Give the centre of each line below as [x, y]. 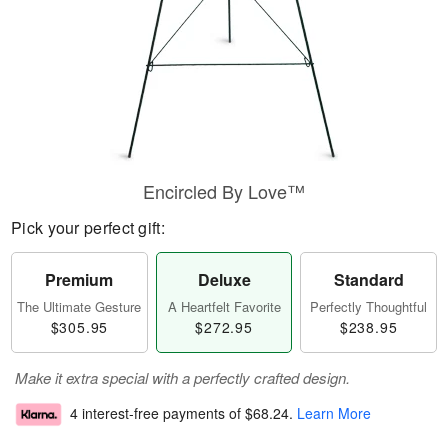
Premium [79, 279]
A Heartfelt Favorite [224, 306]
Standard [368, 279]
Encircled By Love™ [224, 191]
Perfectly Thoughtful [369, 306]
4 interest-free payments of [157, 413]
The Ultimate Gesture [79, 306]
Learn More [334, 413]
